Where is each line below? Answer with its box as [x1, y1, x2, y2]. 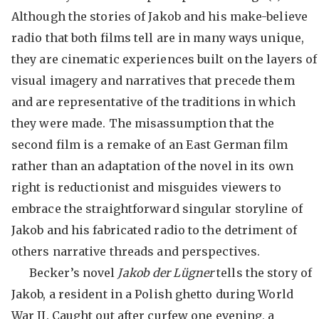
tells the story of [216, 266, 312, 280]
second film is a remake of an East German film [11, 137, 288, 152]
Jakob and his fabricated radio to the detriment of [11, 223, 297, 237]
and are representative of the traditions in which [11, 95, 296, 109]
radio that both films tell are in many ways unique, [11, 31, 305, 45]
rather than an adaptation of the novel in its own [11, 159, 293, 173]
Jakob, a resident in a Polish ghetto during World [11, 287, 293, 301]
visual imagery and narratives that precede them [11, 73, 295, 88]
